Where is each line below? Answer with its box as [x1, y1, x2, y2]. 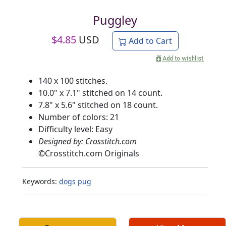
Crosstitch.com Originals [45, 148, 139, 159]
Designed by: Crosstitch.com [38, 136, 137, 147]
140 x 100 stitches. [38, 75, 107, 87]
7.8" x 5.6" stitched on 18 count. [38, 99, 158, 111]
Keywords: [22, 177, 59, 187]
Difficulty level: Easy [38, 124, 112, 135]
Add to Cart [127, 35, 172, 47]
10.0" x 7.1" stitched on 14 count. [38, 87, 162, 99]
